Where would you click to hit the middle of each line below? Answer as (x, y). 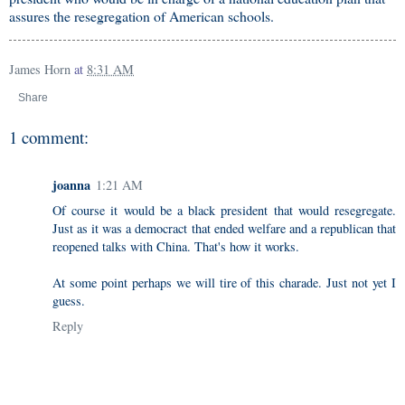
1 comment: (49, 137)
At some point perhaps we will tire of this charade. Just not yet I (224, 282)
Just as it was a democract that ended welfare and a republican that (224, 228)
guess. (69, 300)
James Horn (40, 69)
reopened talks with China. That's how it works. (176, 246)
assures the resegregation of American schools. (141, 15)
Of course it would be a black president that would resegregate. (224, 210)
